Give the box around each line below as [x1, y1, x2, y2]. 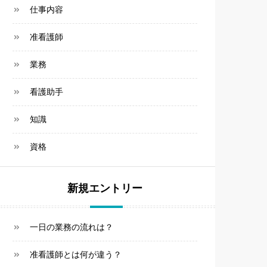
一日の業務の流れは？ [30, 222, 113, 232]
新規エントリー [67, 184, 142, 195]
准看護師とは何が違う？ [30, 250, 122, 259]
